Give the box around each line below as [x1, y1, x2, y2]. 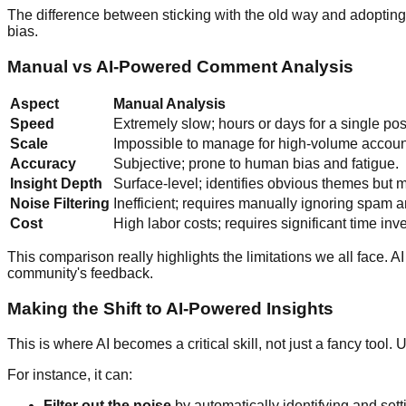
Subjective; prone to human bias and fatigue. [113, 156, 399, 172]
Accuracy [10, 156, 76, 172]
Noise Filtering [10, 196, 110, 212]
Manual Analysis [113, 96, 226, 112]
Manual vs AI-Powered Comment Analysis [7, 56, 353, 76]
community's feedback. [7, 266, 153, 282]
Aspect [10, 96, 59, 112]
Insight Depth [10, 176, 102, 192]
